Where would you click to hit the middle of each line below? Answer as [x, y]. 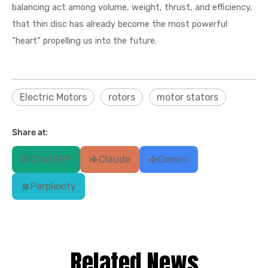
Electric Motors [53, 97]
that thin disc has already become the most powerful [120, 24]
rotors [122, 97]
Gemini [173, 159]
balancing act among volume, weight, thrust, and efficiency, [132, 7]
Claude [115, 159]
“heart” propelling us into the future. [84, 41]
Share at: [30, 132]
